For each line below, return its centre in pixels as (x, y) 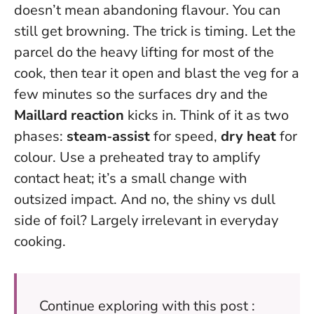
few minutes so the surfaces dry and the (141, 95)
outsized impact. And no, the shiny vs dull (145, 200)
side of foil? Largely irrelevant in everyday (146, 221)
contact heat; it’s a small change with (130, 179)
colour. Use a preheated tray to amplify (137, 158)
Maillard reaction (69, 116)
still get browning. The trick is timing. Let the (155, 32)
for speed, (185, 137)
